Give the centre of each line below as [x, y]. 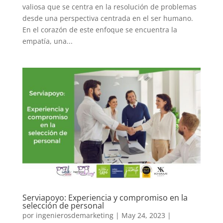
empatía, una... [47, 41]
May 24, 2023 [143, 215]
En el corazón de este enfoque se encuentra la [100, 29]
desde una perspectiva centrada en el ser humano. [108, 18]
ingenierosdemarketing [74, 215]
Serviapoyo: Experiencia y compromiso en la [105, 197]
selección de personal [63, 205]
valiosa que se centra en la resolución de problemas [109, 6]
